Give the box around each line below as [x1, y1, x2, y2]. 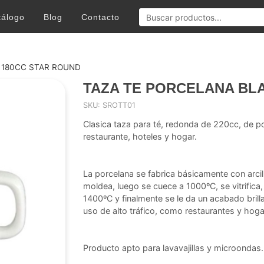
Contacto [81, 12, 120, 22]
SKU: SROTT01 [83, 101, 136, 110]
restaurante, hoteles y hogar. [83, 131, 197, 142]
